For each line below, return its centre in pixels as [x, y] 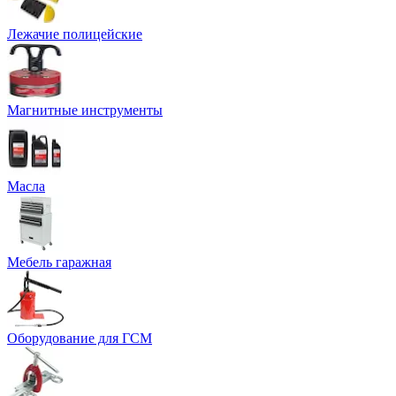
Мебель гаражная [59, 263]
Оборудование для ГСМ [80, 339]
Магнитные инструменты [85, 110]
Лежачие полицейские [75, 34]
